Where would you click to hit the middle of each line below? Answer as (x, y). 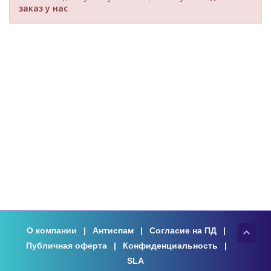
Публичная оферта (66, 246)
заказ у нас (43, 8)
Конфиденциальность (170, 246)
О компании (52, 230)
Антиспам (113, 230)
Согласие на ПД (183, 230)
